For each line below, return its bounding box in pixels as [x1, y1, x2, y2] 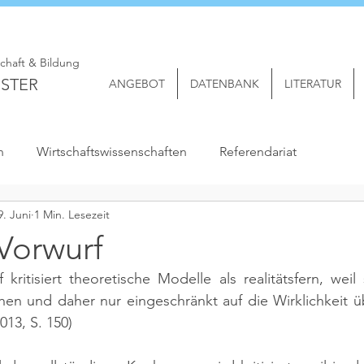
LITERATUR [284, 76, 341, 91]
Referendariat [219, 144, 297, 159]
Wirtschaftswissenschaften [37, 144, 187, 159]
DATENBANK [190, 76, 259, 91]
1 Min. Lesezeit [34, 206, 110, 222]
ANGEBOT [109, 76, 165, 91]
